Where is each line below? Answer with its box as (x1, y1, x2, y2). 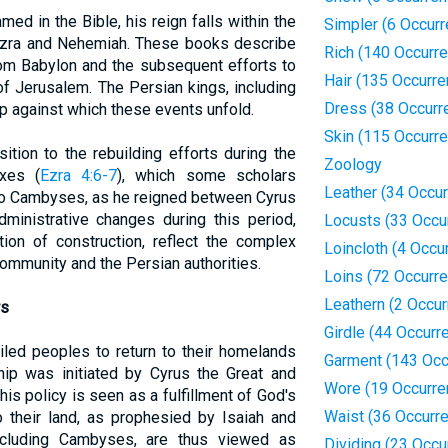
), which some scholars (117, 166, 296, 185)
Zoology (323, 155, 382, 174)
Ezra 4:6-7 (39, 166, 118, 185)
